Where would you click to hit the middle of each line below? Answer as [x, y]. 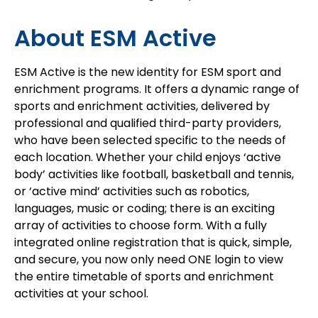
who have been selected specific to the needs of [150, 140]
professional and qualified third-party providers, [148, 123]
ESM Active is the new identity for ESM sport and [148, 72]
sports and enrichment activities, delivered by [142, 106]
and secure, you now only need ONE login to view [149, 259]
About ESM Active [115, 38]
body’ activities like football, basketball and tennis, [154, 174]
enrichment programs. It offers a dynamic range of [157, 89]
